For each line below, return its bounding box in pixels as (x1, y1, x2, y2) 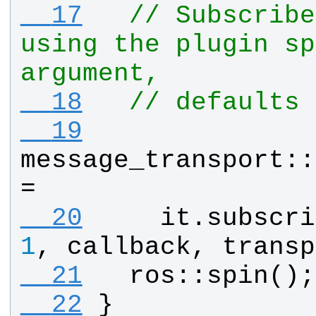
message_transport (20, 146, 284, 176)
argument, (20, 59, 160, 89)
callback (66, 233, 191, 262)
